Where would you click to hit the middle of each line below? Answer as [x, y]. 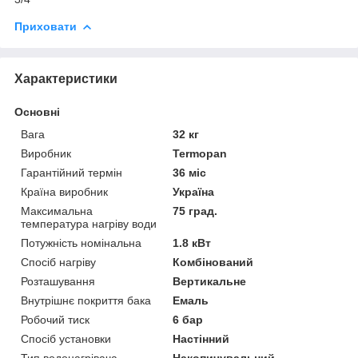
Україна [194, 191]
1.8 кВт [192, 243]
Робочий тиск [55, 319]
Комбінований [213, 262]
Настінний [201, 338]
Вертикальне [210, 281]
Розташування [58, 281]
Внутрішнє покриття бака [86, 300]
